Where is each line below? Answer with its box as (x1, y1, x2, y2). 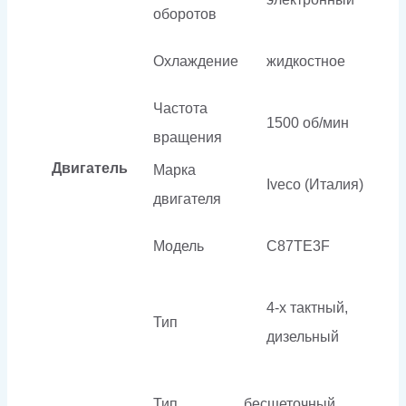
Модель (153, 237, 204, 254)
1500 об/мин (266, 114, 349, 130)
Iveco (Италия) (266, 176, 363, 192)
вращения (153, 129, 222, 145)
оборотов (153, 5, 217, 22)
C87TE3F (266, 237, 330, 254)
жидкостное (266, 53, 345, 69)
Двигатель (51, 159, 128, 176)
